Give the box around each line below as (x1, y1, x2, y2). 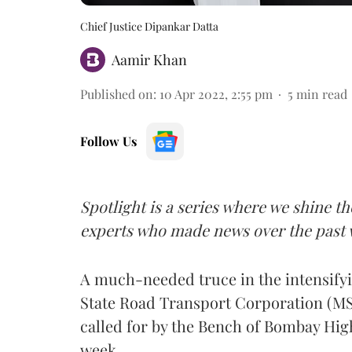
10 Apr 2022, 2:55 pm (159, 85, 273, 102)
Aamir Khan (112, 49, 187, 69)
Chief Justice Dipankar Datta (80, 18, 218, 34)
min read (296, 85, 347, 102)
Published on (80, 85, 153, 102)
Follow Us (80, 132, 137, 149)
